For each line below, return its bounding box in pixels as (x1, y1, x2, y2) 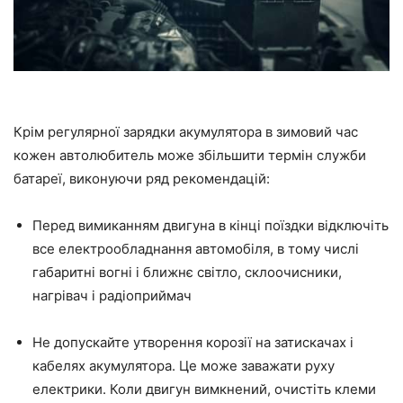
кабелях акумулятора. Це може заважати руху (32, 357, 335, 375)
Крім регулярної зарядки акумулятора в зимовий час (13, 123, 358, 141)
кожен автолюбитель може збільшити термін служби (13, 147, 366, 165)
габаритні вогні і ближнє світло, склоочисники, (32, 264, 342, 282)
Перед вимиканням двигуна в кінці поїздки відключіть (32, 217, 389, 235)
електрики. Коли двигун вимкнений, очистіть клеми (32, 381, 376, 399)
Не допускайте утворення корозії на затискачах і (32, 334, 354, 352)
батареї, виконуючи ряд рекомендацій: (13, 170, 270, 188)
